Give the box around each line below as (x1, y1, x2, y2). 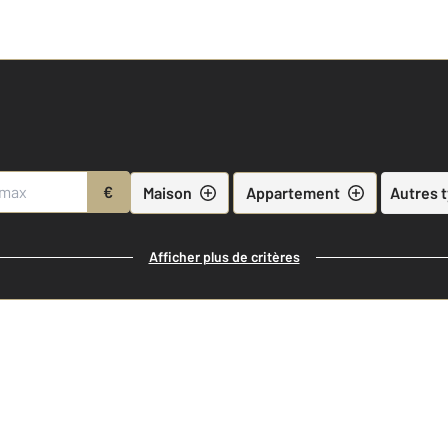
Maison (142, 182, 192, 202)
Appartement (245, 182, 340, 202)
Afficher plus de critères (148, 248, 300, 265)
